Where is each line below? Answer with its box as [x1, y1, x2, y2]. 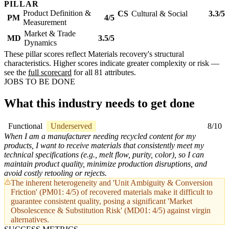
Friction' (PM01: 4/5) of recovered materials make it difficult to [11, 188, 213, 197]
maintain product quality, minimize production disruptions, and [4, 159, 207, 169]
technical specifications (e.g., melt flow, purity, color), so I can [4, 150, 204, 159]
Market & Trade [24, 29, 76, 38]
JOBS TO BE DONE [4, 77, 75, 86]
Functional [8, 122, 42, 131]
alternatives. [11, 215, 49, 224]
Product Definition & [23, 9, 91, 18]
